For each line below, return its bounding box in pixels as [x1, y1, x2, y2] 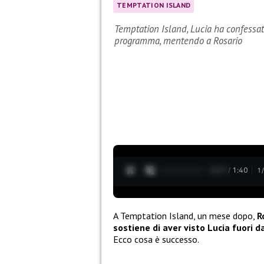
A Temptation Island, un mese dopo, [113, 209, 257, 222]
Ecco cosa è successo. [113, 233, 199, 245]
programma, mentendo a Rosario [114, 34, 242, 48]
